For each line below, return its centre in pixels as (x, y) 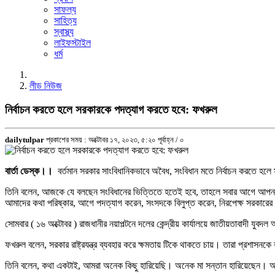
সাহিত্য (65, 21)
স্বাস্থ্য (64, 32)
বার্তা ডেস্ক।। (29, 171)
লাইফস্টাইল (72, 43)
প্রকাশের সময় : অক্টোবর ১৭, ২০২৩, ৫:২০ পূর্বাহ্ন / (113, 140)
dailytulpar (25, 140)
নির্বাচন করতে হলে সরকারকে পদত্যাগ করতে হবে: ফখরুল (111, 109)
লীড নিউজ (46, 86)
